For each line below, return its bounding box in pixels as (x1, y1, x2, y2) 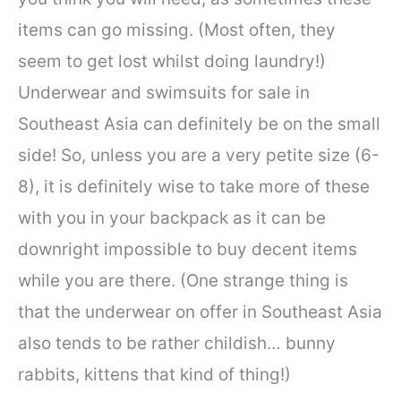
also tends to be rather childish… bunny (18, 332, 336, 354)
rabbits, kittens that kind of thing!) (18, 363, 291, 385)
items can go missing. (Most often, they (18, 19, 336, 40)
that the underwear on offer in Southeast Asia (18, 301, 382, 322)
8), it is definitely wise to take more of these (18, 175, 370, 197)
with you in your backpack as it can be (18, 207, 326, 228)
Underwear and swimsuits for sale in (18, 81, 310, 103)
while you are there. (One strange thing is (18, 269, 348, 291)
